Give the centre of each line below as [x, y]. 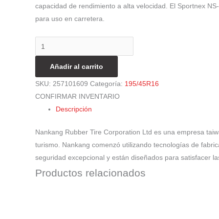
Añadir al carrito [77, 67]
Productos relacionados [90, 173]
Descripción [74, 109]
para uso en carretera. [70, 18]
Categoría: [107, 84]
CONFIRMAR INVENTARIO [77, 97]
